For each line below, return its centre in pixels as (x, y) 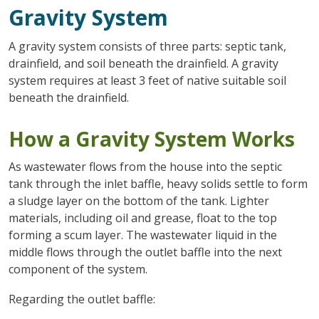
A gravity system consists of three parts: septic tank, (147, 46)
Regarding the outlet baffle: (82, 299)
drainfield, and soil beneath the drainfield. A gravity (143, 63)
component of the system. (78, 269)
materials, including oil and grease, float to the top (142, 218)
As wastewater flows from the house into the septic (145, 166)
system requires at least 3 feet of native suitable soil (147, 80)
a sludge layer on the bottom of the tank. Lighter (138, 200)
